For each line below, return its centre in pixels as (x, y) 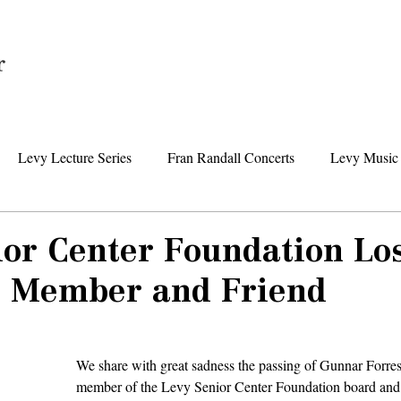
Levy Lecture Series (75, 157)
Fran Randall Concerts (231, 157)
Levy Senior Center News (208, 229)
